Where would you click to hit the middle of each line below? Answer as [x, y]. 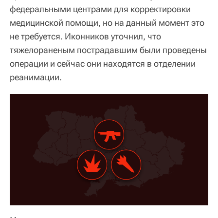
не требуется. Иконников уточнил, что [85, 36]
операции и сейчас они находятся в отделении [103, 63]
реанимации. [36, 77]
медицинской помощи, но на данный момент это [107, 22]
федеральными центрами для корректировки [100, 9]
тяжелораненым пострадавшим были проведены [108, 50]
